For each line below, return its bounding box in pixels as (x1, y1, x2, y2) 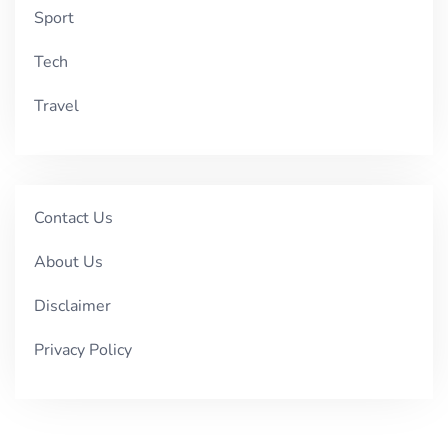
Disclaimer (34, 294, 112, 317)
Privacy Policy (34, 338, 133, 361)
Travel (34, 94, 80, 117)
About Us (34, 250, 104, 273)
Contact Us (34, 206, 114, 229)
